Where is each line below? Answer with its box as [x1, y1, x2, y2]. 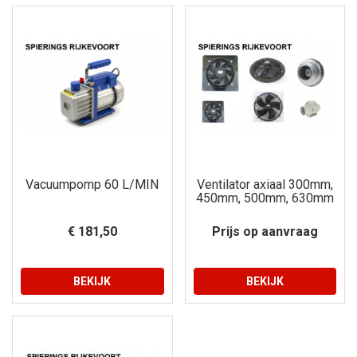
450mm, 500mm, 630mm [195, 190, 334, 206]
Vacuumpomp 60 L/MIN [25, 176, 159, 192]
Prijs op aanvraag [211, 223, 318, 239]
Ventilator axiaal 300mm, [196, 176, 333, 192]
